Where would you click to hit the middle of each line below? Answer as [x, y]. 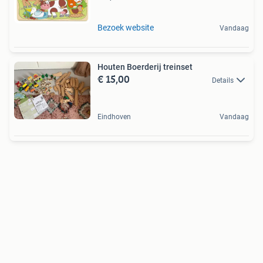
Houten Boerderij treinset [145, 67]
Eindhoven [114, 117]
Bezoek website [126, 27]
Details [223, 80]
